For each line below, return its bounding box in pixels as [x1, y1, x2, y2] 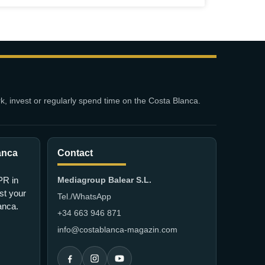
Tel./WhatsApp [57, 191, 111, 201]
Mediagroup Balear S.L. [57, 174, 151, 185]
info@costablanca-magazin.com [57, 224, 177, 234]
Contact [57, 147, 93, 158]
